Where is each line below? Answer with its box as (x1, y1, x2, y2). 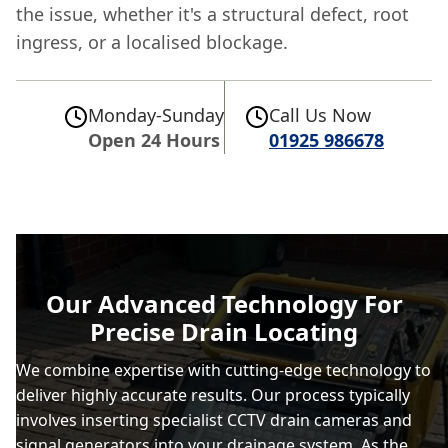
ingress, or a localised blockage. (16, 30, 288, 54)
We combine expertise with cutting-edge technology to (16, 359, 431, 381)
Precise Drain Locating (90, 315, 358, 348)
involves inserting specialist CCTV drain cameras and (16, 409, 412, 431)
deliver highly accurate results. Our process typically (16, 384, 410, 406)
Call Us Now (269, 103, 371, 127)
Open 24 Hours (88, 128, 220, 152)
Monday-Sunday (88, 103, 224, 127)
